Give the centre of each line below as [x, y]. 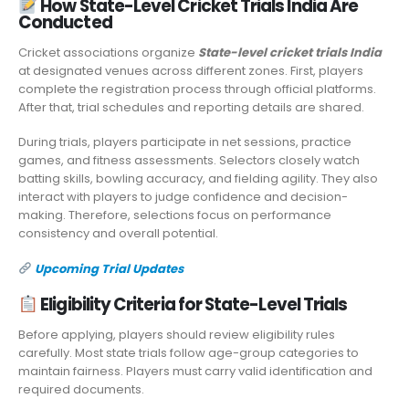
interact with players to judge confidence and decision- [183, 197]
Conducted [65, 22]
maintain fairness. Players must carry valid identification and [195, 372]
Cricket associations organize [108, 52]
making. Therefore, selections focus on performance [175, 215]
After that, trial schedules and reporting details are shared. [191, 107]
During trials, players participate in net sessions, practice [185, 142]
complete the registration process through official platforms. [197, 89]
